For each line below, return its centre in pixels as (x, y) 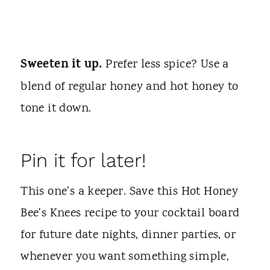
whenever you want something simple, (125, 257)
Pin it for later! (83, 160)
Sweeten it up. (61, 65)
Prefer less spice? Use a (165, 64)
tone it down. (56, 108)
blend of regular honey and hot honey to (130, 87)
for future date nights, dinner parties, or (128, 235)
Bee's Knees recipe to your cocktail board (130, 213)
